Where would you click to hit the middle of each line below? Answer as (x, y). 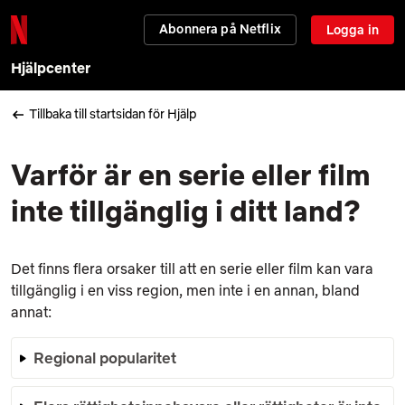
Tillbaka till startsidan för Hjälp (113, 114)
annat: (31, 311)
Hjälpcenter (51, 68)
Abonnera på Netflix (220, 29)
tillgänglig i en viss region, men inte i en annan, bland (185, 290)
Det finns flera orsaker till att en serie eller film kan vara (192, 268)
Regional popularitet (105, 357)
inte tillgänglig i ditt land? (186, 210)
